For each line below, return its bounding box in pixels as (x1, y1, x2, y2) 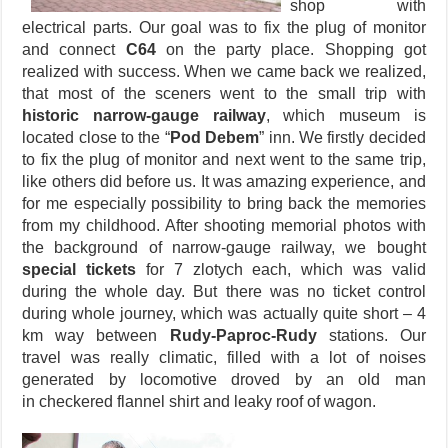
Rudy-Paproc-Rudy (169, 327, 317, 345)
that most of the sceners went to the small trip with (22, 85, 426, 103)
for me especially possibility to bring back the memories (22, 195, 426, 213)
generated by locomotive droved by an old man (22, 371, 426, 389)
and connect (22, 41, 126, 59)
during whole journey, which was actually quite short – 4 (22, 305, 426, 323)
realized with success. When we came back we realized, (22, 63, 426, 81)
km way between (22, 327, 170, 345)
